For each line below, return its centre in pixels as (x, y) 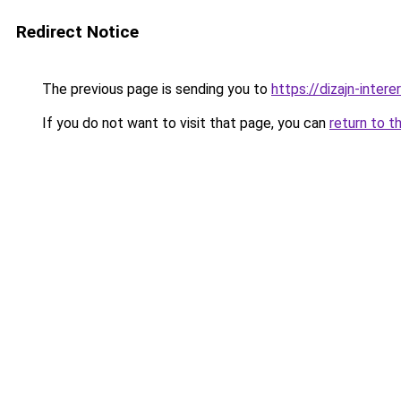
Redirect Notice (77, 32)
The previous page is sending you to (155, 89)
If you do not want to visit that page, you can (184, 123)
